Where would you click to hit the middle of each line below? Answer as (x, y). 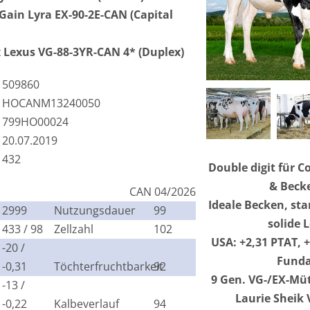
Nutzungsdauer (95, 210)
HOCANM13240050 (52, 103)
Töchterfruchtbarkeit (109, 266)
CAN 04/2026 (163, 191)
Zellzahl (74, 229)
